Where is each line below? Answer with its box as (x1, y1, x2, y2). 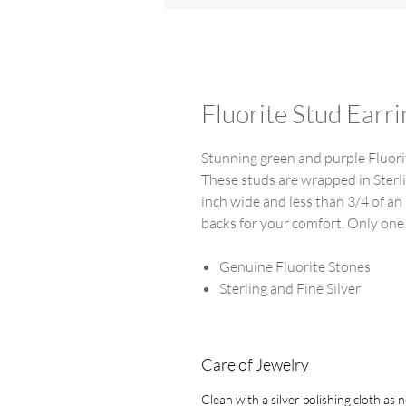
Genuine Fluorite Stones (219, 256, 371, 275)
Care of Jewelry (201, 353, 309, 374)
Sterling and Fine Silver (219, 278, 363, 297)
